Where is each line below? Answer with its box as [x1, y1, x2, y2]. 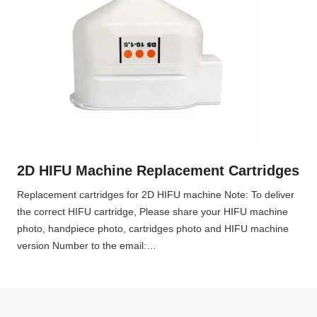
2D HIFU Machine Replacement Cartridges [17, 163, 299, 179]
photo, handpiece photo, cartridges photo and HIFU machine [17, 223, 289, 235]
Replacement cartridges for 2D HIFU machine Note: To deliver [17, 189, 294, 201]
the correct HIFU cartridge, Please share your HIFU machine [17, 206, 288, 218]
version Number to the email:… [17, 240, 156, 252]
